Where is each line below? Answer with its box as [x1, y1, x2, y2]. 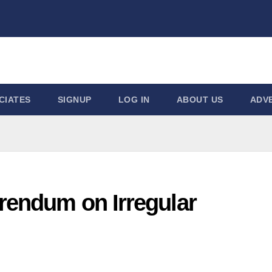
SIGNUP [57, 94, 92, 104]
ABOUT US [176, 94, 223, 104]
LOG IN [118, 94, 150, 104]
